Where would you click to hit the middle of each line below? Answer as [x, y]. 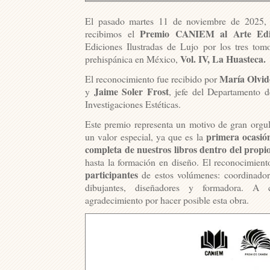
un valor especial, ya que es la [146, 136]
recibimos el [113, 33]
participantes [111, 174]
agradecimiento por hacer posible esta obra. [167, 199]
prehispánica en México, [133, 58]
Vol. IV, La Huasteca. [223, 58]
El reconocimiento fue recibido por [152, 78]
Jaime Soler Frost [131, 91]
